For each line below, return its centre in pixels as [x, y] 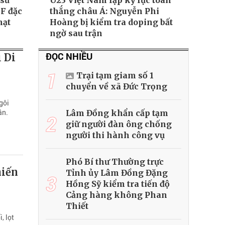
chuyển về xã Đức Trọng [117, 87]
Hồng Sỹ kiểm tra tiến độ [118, 184]
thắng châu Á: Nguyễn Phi [104, 11]
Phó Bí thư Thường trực [115, 162]
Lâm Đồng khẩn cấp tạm [117, 113]
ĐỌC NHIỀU [69, 57]
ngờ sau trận [76, 33]
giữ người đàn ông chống [119, 124]
